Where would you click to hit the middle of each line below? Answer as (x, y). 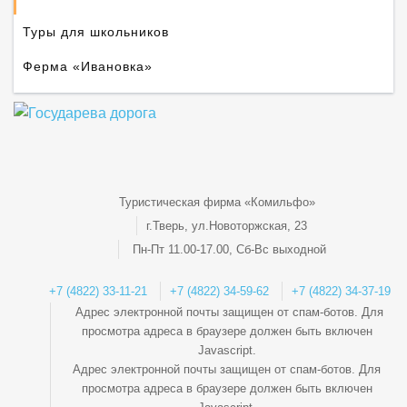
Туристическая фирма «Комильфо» (217, 203)
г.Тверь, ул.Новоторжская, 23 (227, 226)
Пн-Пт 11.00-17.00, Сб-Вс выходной (229, 250)
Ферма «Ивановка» (88, 66)
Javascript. (227, 350)
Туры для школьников (96, 32)
